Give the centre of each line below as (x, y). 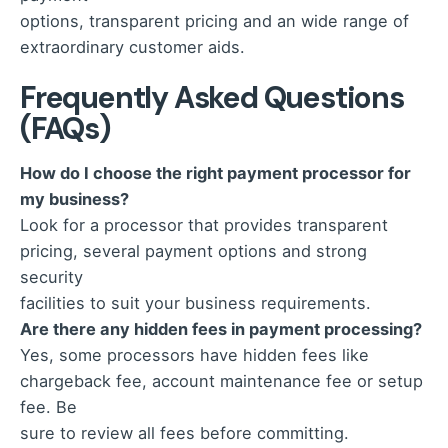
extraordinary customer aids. (132, 46)
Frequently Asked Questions (212, 97)
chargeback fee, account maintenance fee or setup (221, 381)
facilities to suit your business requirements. (195, 303)
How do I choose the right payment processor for (215, 173)
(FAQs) (65, 128)
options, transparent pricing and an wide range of (214, 20)
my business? (74, 199)
